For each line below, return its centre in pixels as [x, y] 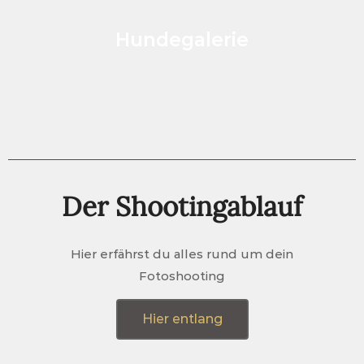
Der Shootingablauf [182, 210]
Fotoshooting [182, 276]
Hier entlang [182, 319]
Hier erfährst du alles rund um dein [182, 254]
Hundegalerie [182, 40]
